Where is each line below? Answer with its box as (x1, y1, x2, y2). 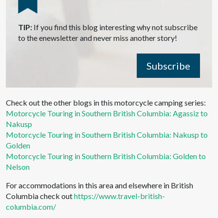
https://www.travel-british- (74, 191, 165, 200)
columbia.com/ (6, 201, 56, 211)
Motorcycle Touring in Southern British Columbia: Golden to (6, 151, 206, 161)
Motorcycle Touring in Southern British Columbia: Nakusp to (6, 129, 208, 139)
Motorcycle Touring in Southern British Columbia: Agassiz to (6, 108, 208, 118)
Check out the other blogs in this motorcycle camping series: (6, 97, 206, 107)
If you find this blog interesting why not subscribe (34, 22, 198, 32)
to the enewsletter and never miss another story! (18, 33, 177, 42)
